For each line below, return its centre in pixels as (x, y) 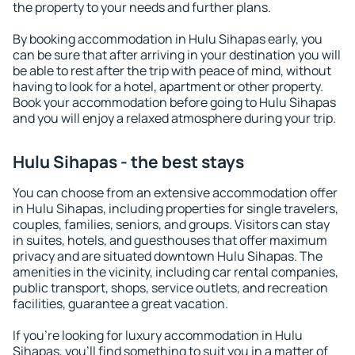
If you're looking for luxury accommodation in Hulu (158, 335)
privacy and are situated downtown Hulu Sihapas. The (168, 256)
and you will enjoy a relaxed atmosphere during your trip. (174, 118)
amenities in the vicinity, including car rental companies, (176, 272)
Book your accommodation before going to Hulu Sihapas (174, 102)
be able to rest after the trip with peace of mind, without (172, 71)
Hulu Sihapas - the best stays (128, 162)
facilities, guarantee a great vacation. (120, 303)
